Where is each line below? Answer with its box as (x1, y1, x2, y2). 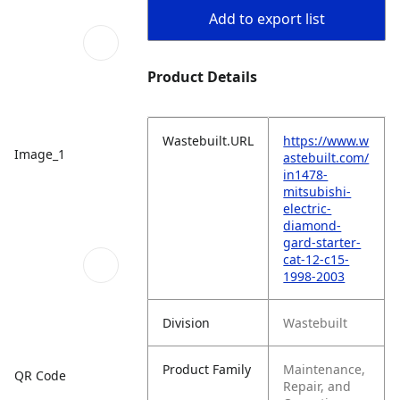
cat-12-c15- (283, 251, 350, 268)
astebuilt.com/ (283, 149, 370, 166)
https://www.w (283, 132, 370, 149)
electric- (283, 200, 332, 217)
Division (162, 314, 211, 331)
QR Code (14, 366, 66, 384)
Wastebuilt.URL (162, 132, 254, 149)
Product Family (162, 361, 252, 378)
